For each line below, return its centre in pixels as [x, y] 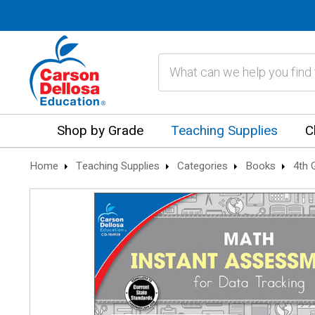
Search [174, 61]
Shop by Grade [101, 131]
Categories [203, 166]
